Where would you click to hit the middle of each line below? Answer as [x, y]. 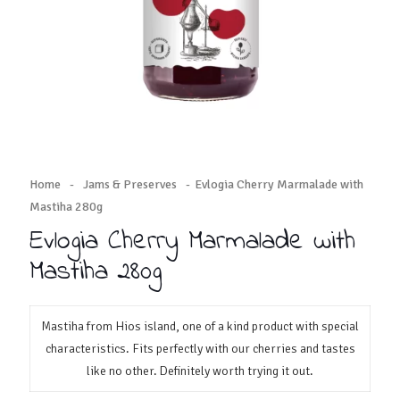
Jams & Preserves [130, 184]
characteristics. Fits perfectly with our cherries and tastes [200, 349]
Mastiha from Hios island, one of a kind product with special [200, 326]
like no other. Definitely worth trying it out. [200, 371]
